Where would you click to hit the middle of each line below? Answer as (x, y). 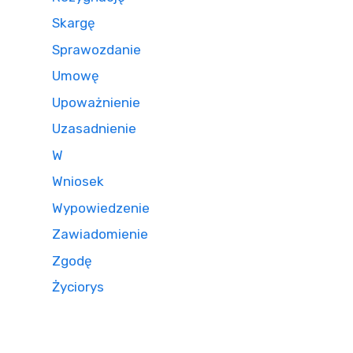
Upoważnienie (96, 102)
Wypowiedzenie (101, 208)
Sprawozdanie (97, 49)
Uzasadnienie (94, 128)
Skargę (74, 23)
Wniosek (78, 181)
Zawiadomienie (100, 234)
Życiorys (78, 287)
